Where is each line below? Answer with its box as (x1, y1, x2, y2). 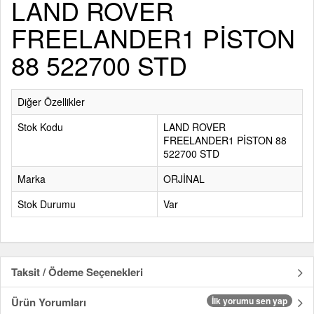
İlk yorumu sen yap (212, 294, 287, 307)
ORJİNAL (163, 172, 205, 186)
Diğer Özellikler (18, 95, 85, 109)
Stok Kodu (18, 120, 63, 134)
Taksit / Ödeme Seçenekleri (11, 264, 143, 280)
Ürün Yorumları (11, 294, 86, 310)
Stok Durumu (18, 197, 76, 211)
